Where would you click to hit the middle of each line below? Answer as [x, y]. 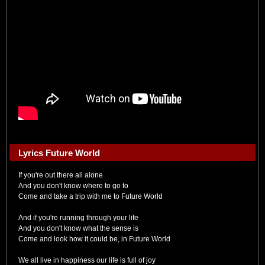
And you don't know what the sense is [78, 228]
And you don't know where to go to [73, 186]
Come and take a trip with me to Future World [91, 196]
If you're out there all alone [61, 175]
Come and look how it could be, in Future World [94, 239]
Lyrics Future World [59, 153]
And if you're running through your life [78, 218]
